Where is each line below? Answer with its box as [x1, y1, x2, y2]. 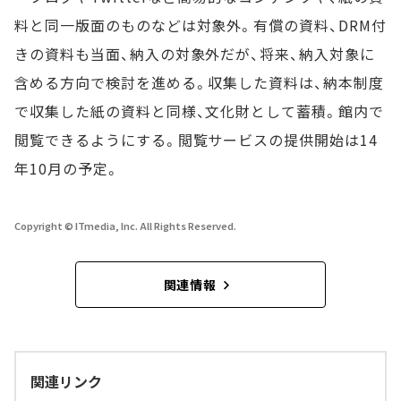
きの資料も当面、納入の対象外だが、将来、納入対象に [14, 43, 375, 65]
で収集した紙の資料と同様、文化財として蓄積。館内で [14, 100, 384, 123]
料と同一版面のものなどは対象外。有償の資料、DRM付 [14, 14, 387, 37]
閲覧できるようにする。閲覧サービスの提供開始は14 [14, 129, 378, 151]
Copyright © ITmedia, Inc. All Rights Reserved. [14, 218, 236, 234]
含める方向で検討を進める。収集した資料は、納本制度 [14, 72, 384, 94]
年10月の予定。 [14, 158, 120, 180]
